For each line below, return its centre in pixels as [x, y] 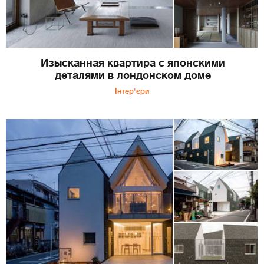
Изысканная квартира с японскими [133, 63]
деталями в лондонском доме [133, 76]
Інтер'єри [132, 91]
